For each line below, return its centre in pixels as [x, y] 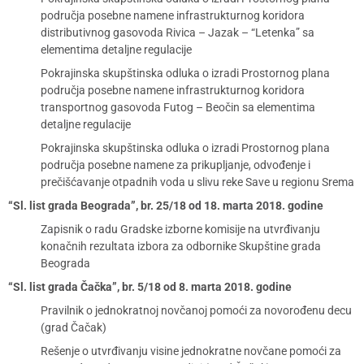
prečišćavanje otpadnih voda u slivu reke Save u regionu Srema [197, 182]
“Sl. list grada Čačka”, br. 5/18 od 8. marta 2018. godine [150, 287]
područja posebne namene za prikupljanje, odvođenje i [175, 165]
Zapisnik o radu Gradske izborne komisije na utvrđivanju [180, 229]
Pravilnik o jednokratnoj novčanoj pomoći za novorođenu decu [196, 310]
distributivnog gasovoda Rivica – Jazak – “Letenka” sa [178, 32]
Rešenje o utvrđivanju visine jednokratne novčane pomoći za [191, 351]
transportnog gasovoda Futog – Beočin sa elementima [178, 107]
